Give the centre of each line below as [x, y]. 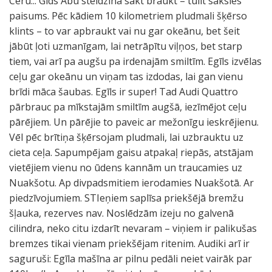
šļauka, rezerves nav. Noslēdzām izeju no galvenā [121, 213]
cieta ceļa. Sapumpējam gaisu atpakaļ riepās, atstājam [131, 152]
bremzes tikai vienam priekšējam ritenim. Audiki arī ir [129, 243]
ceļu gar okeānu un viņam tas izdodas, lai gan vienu [126, 76]
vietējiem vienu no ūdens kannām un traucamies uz [126, 168]
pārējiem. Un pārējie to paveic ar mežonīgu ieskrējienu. [134, 122]
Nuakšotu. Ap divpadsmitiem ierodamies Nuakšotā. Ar [131, 183]
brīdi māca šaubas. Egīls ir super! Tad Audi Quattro [124, 92]
